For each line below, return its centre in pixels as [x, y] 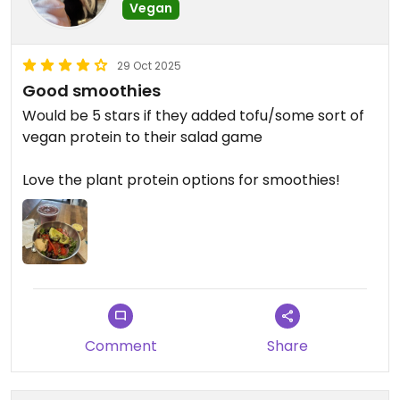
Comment [121, 346]
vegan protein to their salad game [142, 137]
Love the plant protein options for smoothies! [181, 180]
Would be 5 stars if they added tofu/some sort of [193, 116]
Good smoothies [92, 91]
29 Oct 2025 [149, 66]
